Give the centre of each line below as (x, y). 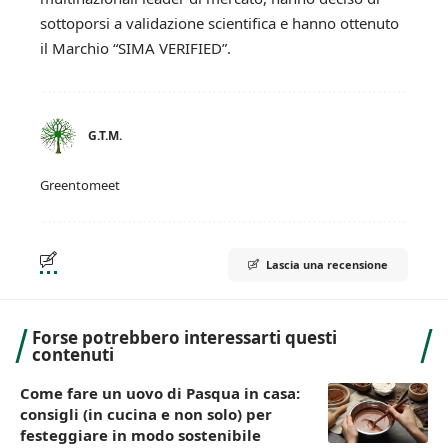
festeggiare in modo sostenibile (140, 434)
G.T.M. (105, 135)
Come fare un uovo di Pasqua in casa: (160, 392)
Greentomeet (80, 184)
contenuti (73, 354)
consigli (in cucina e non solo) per (146, 413)
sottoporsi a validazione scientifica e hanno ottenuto (219, 22)
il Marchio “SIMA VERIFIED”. (135, 47)
